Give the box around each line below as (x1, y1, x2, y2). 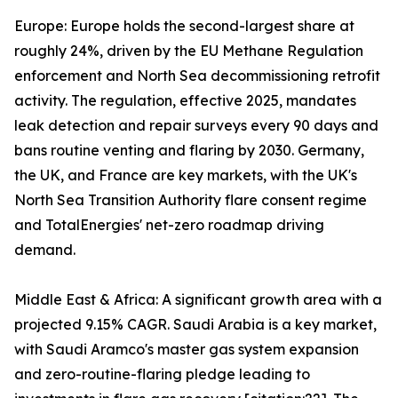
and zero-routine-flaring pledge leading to (14, 365, 310, 384)
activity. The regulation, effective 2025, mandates (14, 92, 356, 110)
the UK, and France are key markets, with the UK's (14, 166, 357, 185)
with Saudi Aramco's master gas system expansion (14, 340, 359, 359)
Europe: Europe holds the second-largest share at (14, 17, 354, 36)
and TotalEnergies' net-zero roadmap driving (14, 216, 324, 235)
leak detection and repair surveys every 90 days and (14, 116, 378, 135)
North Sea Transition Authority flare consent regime (14, 191, 367, 210)
